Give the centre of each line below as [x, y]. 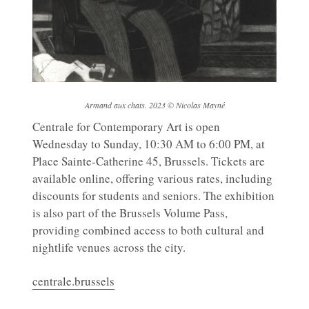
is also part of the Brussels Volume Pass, [130, 212]
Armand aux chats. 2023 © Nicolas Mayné [154, 104]
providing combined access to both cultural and [148, 230]
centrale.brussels [73, 281]
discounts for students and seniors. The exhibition [153, 195]
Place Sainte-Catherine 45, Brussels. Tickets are [149, 161]
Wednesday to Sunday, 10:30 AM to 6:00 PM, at [149, 143]
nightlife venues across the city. [109, 247]
